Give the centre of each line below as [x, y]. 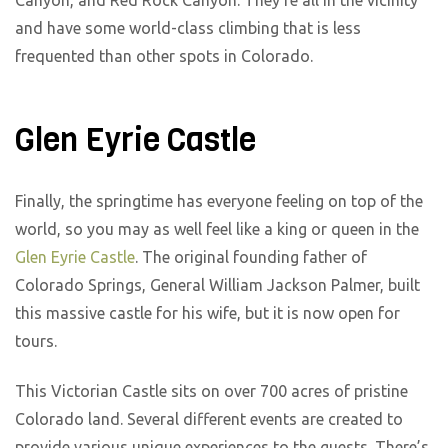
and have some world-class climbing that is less [188, 28]
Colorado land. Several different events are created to [209, 419]
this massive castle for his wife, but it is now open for [207, 312]
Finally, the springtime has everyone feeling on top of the [219, 200]
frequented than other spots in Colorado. [166, 56]
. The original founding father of [251, 256]
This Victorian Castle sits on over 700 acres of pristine [211, 391]
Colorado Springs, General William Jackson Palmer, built [217, 284]
